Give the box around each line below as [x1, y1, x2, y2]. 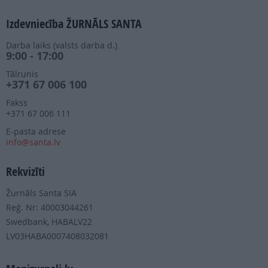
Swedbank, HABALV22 [6, 216, 92, 228]
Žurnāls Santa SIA [6, 187, 77, 199]
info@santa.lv [6, 136, 60, 148]
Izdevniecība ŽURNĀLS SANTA [6, 16, 142, 32]
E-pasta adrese [6, 126, 66, 138]
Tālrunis [6, 68, 38, 80]
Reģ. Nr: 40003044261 [6, 202, 93, 214]
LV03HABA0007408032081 [6, 230, 109, 242]
